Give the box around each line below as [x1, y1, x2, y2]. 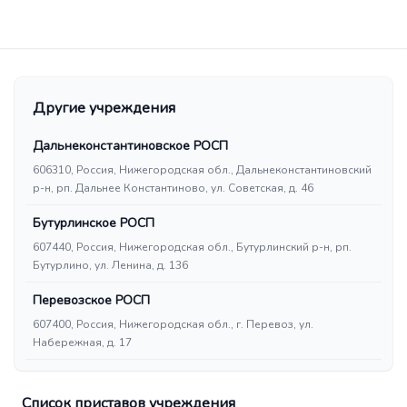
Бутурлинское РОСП [33, 214, 154, 232]
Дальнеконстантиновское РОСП [33, 137, 228, 154]
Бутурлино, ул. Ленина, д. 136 [33, 258, 188, 273]
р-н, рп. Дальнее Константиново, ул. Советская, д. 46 [33, 181, 313, 195]
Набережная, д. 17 [33, 335, 132, 350]
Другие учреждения [33, 98, 175, 118]
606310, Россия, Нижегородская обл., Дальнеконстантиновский [33, 163, 372, 177]
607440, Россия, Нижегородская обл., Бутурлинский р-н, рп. [33, 240, 352, 254]
